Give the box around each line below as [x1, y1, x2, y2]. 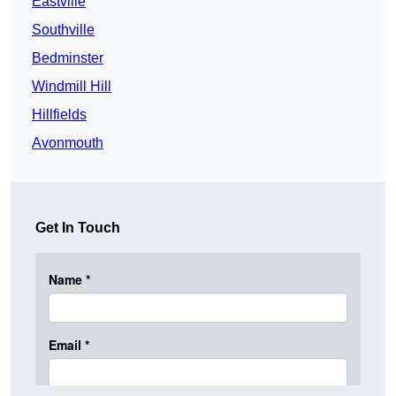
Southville [32, 22, 95, 38]
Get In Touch [35, 220, 120, 236]
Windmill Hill [32, 79, 111, 95]
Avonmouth [32, 135, 103, 151]
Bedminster [32, 50, 103, 66]
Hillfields [32, 107, 87, 123]
